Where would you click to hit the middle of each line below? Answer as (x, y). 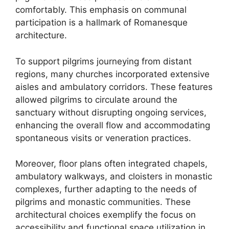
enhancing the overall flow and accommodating (113, 125)
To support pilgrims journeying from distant (104, 61)
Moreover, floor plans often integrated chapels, (111, 164)
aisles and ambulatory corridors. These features (114, 87)
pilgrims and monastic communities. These (103, 202)
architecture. (41, 35)
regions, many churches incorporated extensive (112, 74)
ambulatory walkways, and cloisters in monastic (114, 176)
